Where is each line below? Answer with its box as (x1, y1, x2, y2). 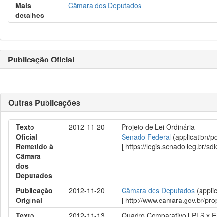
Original (16, 195, 42, 205)
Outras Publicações (8, 97, 80, 108)
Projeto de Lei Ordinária (122, 122, 195, 132)
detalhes (15, 10, 44, 20)
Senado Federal (122, 132, 171, 141)
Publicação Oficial (8, 54, 74, 65)
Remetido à (16, 141, 53, 151)
